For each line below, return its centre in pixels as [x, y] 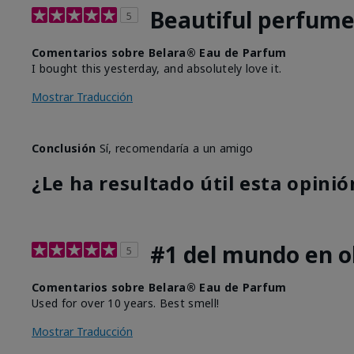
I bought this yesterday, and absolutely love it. [157, 68]
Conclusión [64, 148]
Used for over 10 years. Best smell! [126, 303]
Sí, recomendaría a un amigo [175, 148]
